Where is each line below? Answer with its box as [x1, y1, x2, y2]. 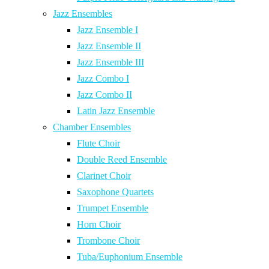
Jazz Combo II [77, 89, 132, 100]
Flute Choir [77, 138, 120, 149]
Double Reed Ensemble [77, 154, 167, 165]
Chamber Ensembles [53, 122, 131, 133]
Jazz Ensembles [53, 8, 112, 19]
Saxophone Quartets [77, 187, 154, 198]
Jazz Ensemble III [77, 57, 144, 68]
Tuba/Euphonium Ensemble [77, 252, 183, 262]
